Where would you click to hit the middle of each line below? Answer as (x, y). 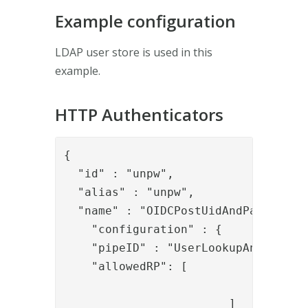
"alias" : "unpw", (129, 192)
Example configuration (145, 21)
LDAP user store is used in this (134, 52)
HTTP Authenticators (139, 114)
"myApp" (174, 285)
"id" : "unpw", (119, 173)
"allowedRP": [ (126, 266)
